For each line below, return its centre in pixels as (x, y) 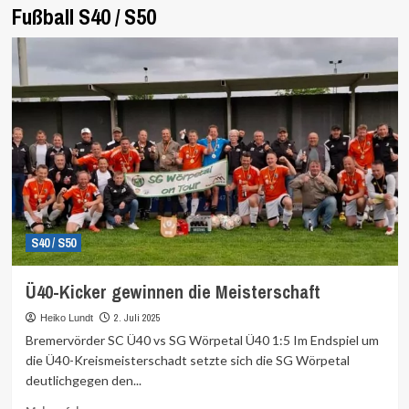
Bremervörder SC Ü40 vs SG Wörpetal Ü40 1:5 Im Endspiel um (202, 340)
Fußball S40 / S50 (84, 16)
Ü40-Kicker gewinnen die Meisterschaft (173, 292)
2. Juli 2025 (137, 318)
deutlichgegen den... (83, 380)
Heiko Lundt (66, 318)
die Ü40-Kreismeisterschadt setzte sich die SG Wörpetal (187, 360)
